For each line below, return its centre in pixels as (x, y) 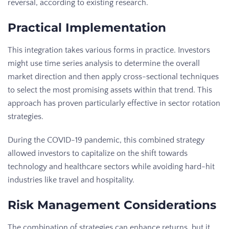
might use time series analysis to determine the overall (104, 63)
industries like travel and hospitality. (71, 180)
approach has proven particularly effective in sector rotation (114, 103)
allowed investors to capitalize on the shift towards (98, 153)
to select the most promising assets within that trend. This (110, 90)
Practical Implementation (87, 27)
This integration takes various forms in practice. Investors (109, 50)
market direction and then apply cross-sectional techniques (113, 76)
